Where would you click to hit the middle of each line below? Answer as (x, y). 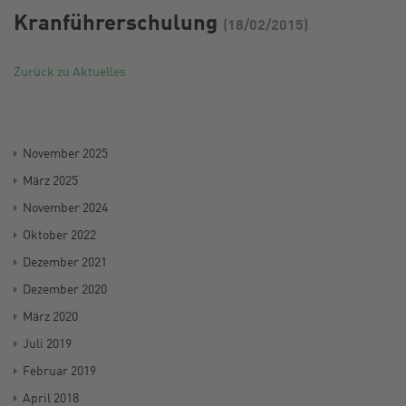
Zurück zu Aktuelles (70, 72)
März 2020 (50, 317)
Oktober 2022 (59, 236)
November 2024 (65, 208)
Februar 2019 (59, 372)
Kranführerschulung (118, 24)
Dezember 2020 (65, 290)
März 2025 (50, 181)
